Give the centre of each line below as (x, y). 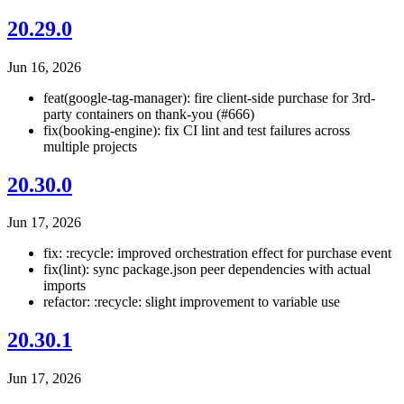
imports (64, 286)
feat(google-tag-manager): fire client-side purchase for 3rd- (209, 97)
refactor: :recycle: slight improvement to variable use (192, 302)
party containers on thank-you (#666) (149, 114)
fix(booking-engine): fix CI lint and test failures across (197, 130)
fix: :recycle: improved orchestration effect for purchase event (217, 253)
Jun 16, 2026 (44, 67)
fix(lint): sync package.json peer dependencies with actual (207, 270)
